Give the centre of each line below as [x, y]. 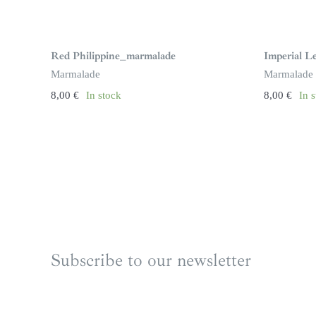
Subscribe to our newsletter [151, 260]
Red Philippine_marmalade [113, 56]
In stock [103, 95]
